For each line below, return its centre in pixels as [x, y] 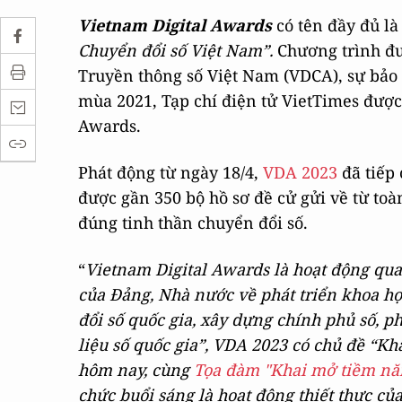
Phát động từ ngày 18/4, [170, 172]
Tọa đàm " [232, 370]
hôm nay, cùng [136, 370]
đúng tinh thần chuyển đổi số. [193, 223]
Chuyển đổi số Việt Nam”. [178, 50]
